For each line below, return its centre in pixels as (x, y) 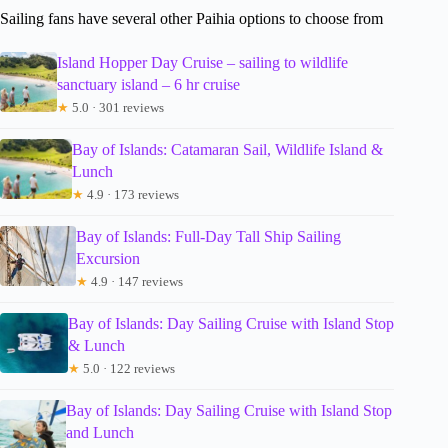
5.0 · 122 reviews (127, 368)
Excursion (108, 258)
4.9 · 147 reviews (136, 281)
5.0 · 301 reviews (116, 107)
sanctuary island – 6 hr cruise (148, 84)
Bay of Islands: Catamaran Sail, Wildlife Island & (228, 149)
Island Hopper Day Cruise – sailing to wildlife (202, 62)
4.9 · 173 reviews (132, 194)
